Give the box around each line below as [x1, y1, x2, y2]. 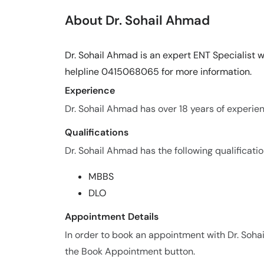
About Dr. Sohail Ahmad [65, 12, 210, 29]
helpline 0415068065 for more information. [65, 65, 252, 78]
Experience [65, 84, 115, 97]
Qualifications [65, 126, 128, 138]
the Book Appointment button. [65, 245, 195, 258]
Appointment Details [65, 210, 159, 223]
